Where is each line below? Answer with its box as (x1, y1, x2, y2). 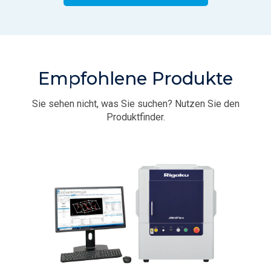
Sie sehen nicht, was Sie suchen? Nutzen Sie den (31, 97, 240, 109)
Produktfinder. (106, 111, 165, 123)
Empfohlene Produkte (38, 67, 233, 89)
